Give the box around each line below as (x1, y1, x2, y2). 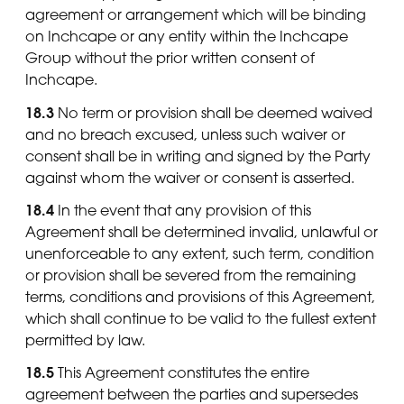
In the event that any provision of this (54, 200, 311, 219)
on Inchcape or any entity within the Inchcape (25, 27, 348, 46)
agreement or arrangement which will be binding (25, 5, 366, 24)
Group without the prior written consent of (25, 49, 315, 68)
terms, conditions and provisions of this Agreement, (25, 287, 375, 306)
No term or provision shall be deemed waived (54, 103, 372, 122)
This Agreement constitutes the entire (54, 363, 309, 382)
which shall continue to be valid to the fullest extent (25, 308, 376, 327)
